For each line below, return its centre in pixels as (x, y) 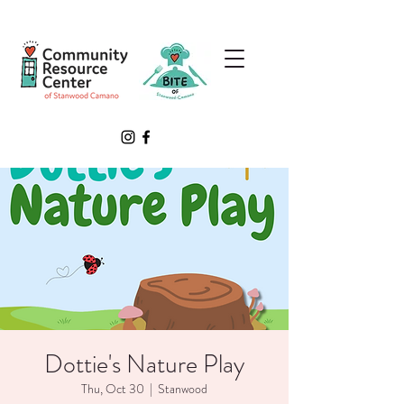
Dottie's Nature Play (144, 364)
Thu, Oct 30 (113, 389)
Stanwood (183, 389)
